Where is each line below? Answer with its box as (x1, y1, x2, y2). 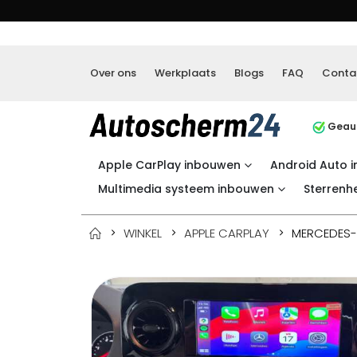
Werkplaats (155, 65, 216, 80)
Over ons (90, 65, 136, 80)
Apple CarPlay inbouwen (98, 156, 241, 173)
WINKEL (124, 224, 162, 241)
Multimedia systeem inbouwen (98, 180, 274, 197)
